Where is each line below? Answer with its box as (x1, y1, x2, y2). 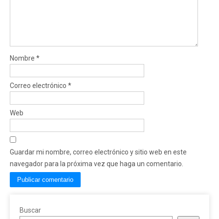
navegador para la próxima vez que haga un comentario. (10, 159, 183, 168)
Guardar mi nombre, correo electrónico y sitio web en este (10, 148, 187, 156)
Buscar (20, 206, 41, 214)
